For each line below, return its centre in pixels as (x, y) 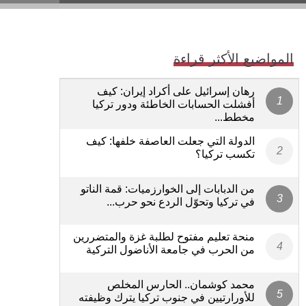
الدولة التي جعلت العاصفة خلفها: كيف (170, 141)
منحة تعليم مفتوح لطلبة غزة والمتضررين (164, 236)
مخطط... (235, 117)
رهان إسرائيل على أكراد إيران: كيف (176, 91)
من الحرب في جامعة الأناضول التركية (170, 249)
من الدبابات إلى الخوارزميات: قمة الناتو (168, 189)
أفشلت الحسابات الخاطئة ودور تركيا (173, 104)
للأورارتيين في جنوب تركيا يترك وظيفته (167, 297)
